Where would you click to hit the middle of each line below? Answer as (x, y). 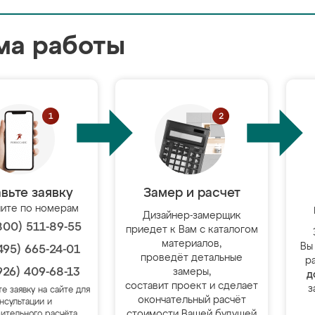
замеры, (192, 272)
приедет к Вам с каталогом (192, 230)
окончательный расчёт (192, 300)
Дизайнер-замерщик (192, 216)
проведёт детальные (192, 258)
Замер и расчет (192, 193)
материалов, (192, 244)
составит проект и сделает (192, 286)
